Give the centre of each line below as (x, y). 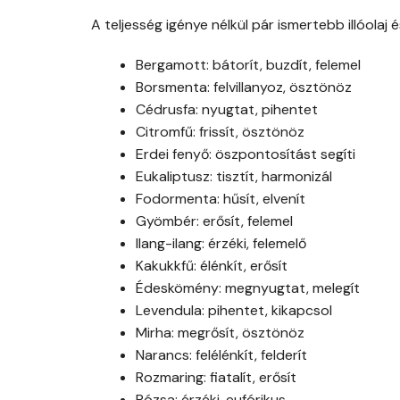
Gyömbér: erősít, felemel (214, 221)
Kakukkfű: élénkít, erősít (212, 266)
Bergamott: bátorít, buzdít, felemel (248, 65)
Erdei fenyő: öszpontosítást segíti (246, 154)
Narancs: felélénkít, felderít (221, 355)
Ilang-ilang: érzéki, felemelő (221, 244)
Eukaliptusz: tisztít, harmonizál (234, 177)
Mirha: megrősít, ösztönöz (220, 333)
